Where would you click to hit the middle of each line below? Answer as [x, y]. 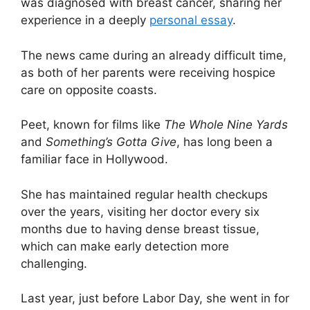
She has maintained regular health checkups [144, 194]
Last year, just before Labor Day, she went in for [155, 299]
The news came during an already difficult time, [154, 55]
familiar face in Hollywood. [94, 159]
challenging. [54, 263]
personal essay [191, 20]
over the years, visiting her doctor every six [140, 211]
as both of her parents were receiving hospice [148, 72]
